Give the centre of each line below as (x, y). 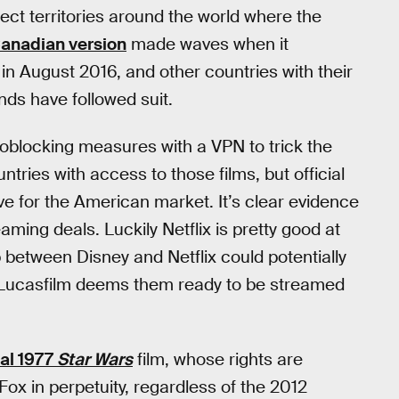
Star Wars (95, 359)
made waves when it (208, 45)
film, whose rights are (218, 359)
